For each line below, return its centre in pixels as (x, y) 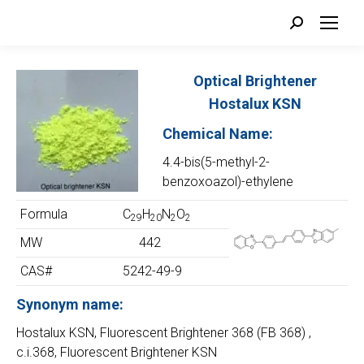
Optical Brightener (255, 81)
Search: (311, 25)
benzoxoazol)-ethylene (228, 182)
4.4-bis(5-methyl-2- (216, 162)
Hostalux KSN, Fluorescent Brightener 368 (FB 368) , (164, 333)
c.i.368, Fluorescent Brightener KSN (117, 352)
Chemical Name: (218, 134)
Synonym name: (70, 304)
